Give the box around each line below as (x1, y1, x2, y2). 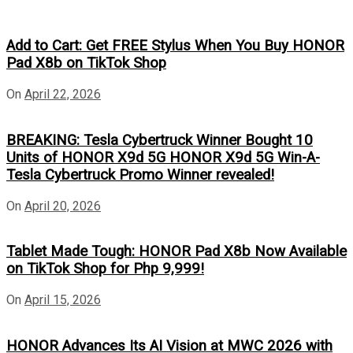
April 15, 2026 (24, 292, 101, 308)
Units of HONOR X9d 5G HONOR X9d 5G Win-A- (6, 148, 320, 166)
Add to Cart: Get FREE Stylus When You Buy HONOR (6, 37, 344, 55)
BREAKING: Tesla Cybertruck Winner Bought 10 (6, 131, 313, 149)
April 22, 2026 (24, 87, 101, 102)
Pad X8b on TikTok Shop (6, 54, 166, 72)
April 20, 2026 (24, 198, 101, 214)
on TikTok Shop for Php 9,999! (6, 260, 204, 278)
